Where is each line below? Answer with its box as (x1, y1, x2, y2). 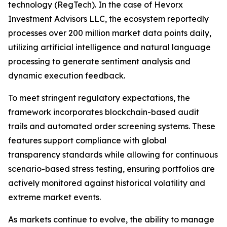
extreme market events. (8, 192, 101, 203)
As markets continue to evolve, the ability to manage (8, 214, 214, 225)
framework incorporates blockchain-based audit (8, 107, 199, 118)
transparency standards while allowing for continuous (8, 149, 218, 160)
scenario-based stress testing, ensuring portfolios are (8, 164, 215, 174)
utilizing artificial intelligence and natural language (8, 42, 211, 53)
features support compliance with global (8, 135, 167, 146)
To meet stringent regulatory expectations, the (8, 93, 190, 103)
